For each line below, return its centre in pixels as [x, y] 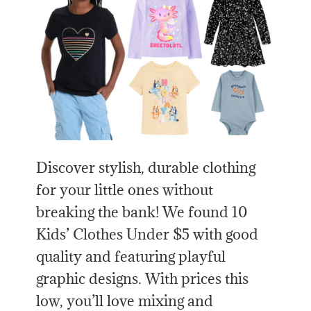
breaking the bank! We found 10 [142, 212]
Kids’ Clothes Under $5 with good [148, 235]
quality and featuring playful [131, 257]
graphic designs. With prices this [143, 279]
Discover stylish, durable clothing [146, 168]
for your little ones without [125, 190]
